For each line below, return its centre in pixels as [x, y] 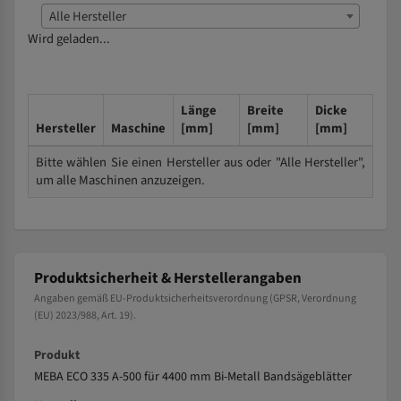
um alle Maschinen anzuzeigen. [120, 180]
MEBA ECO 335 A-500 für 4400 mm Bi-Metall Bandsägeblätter [193, 377]
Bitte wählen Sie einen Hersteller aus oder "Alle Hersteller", [200, 162]
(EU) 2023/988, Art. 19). [85, 316]
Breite [265, 111]
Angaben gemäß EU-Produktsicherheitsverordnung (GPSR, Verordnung [195, 299]
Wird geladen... [69, 39]
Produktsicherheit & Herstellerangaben [168, 278]
